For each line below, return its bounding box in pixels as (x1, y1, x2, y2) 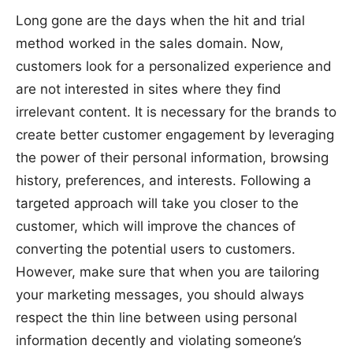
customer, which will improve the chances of (16, 217, 295, 234)
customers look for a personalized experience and (16, 58, 332, 74)
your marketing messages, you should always (16, 286, 304, 303)
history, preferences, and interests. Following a (16, 172, 311, 188)
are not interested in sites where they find (16, 80, 281, 97)
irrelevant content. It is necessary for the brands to (16, 103, 336, 120)
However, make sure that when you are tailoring (16, 263, 319, 280)
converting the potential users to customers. (16, 240, 295, 257)
